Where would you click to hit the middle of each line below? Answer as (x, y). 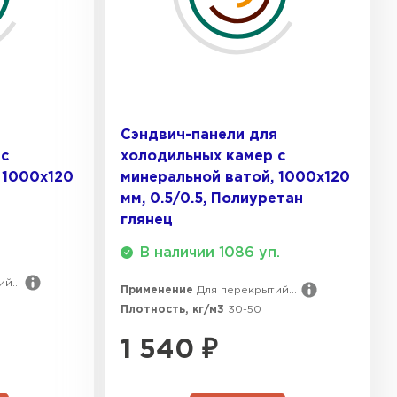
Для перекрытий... (247, 290)
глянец (147, 220)
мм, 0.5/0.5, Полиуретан (212, 198)
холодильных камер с (203, 156)
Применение (159, 290)
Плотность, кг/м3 (174, 309)
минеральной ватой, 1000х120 (235, 177)
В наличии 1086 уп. (210, 253)
